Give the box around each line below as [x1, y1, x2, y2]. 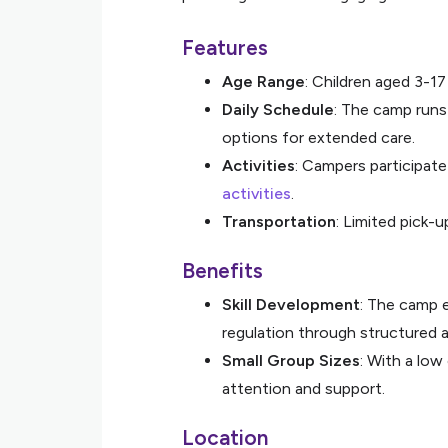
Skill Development [222, 295, 360, 314]
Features [182, 35, 268, 60]
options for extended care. [222, 128, 415, 147]
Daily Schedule [222, 100, 334, 119]
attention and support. [222, 379, 385, 398]
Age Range [222, 72, 305, 91]
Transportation [222, 212, 336, 231]
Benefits [182, 258, 263, 283]
